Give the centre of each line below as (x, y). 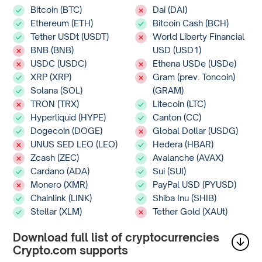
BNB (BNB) (52, 50)
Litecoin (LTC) (180, 104)
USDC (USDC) (59, 63)
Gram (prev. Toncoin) (194, 77)
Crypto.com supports (71, 250)
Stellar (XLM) (56, 211)
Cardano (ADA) (60, 171)
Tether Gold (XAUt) (190, 211)
